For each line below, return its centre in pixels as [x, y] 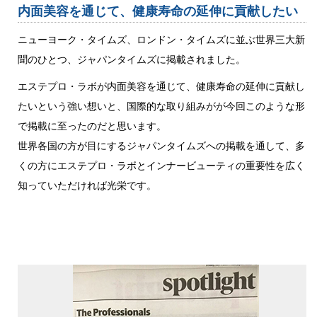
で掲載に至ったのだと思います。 [92, 126]
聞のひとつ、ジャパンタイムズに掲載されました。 [132, 59]
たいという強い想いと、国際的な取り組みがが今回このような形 [161, 106]
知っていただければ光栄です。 [87, 185]
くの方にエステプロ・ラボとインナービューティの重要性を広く [161, 165]
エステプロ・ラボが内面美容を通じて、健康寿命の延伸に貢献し [161, 86]
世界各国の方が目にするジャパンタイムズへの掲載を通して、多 [161, 145]
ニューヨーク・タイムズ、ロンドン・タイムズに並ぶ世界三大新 [161, 39]
